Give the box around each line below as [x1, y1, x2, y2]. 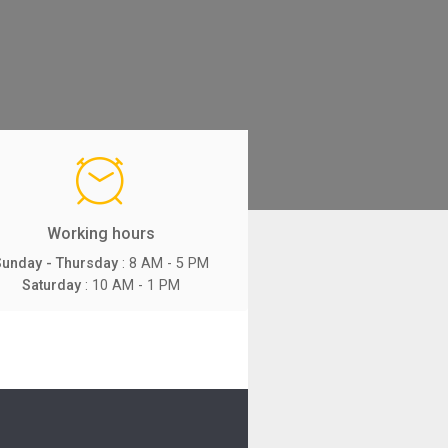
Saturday [21, 277, 81, 294]
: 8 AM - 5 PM [117, 255, 209, 272]
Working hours [46, 223, 155, 243]
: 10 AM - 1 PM [80, 277, 180, 294]
